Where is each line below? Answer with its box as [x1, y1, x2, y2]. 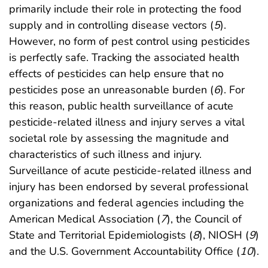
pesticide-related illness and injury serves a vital [9, 115, 245, 130]
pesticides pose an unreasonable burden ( [9, 83, 214, 98]
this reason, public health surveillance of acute [9, 99, 233, 114]
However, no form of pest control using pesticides [9, 34, 250, 49]
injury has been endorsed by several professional [9, 179, 248, 194]
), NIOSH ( [199, 228, 249, 243]
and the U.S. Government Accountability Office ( [9, 244, 240, 259]
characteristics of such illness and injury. [9, 147, 202, 162]
